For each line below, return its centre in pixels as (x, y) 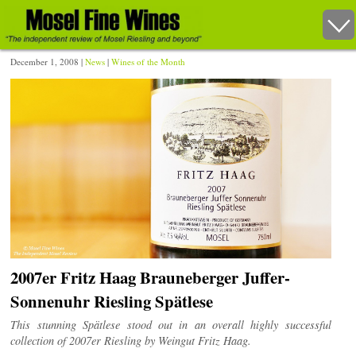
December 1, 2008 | (48, 61)
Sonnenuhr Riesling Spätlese (112, 302)
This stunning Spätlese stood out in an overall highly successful (171, 325)
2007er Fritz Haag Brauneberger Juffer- (151, 278)
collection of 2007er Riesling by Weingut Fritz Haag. (131, 341)
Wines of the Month (149, 61)
